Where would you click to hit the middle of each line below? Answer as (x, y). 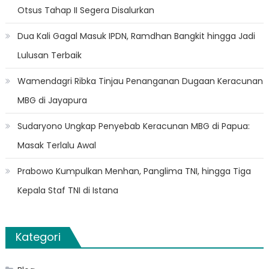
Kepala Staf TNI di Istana (68, 191)
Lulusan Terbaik (49, 56)
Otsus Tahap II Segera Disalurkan (86, 11)
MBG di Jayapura (52, 101)
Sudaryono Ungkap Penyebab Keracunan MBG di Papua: (133, 126)
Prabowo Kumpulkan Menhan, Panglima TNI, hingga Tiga (134, 171)
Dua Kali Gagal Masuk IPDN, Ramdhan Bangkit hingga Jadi (136, 36)
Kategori (38, 237)
